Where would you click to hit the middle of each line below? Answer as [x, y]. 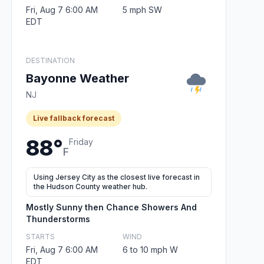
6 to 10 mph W [150, 249]
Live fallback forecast [74, 118]
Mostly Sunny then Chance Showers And [111, 207]
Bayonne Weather [77, 78]
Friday [81, 141]
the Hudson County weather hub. [90, 186]
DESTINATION [50, 60]
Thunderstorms [58, 219]
